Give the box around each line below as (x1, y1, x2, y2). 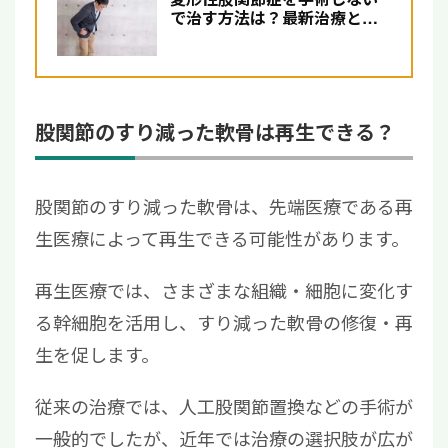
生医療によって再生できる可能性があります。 (35, 225, 409, 251)
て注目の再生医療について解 (170, 25, 378, 48)
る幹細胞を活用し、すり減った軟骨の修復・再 (35, 309, 413, 335)
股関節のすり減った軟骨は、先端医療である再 (35, 193, 413, 219)
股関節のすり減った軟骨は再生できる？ (35, 117, 395, 146)
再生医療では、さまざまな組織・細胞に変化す (35, 277, 413, 303)
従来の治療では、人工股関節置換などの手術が (35, 393, 413, 419)
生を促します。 (35, 341, 159, 367)
